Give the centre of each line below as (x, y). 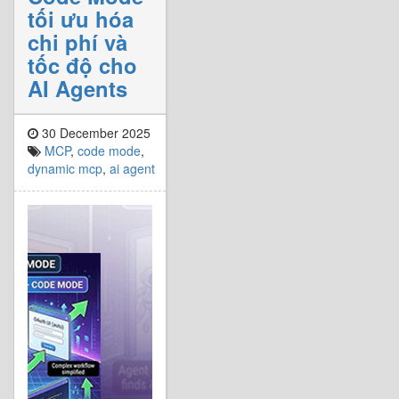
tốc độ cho (82, 65)
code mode (109, 150)
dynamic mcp (65, 168)
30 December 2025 (94, 132)
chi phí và (77, 41)
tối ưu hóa (81, 18)
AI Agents (77, 88)
